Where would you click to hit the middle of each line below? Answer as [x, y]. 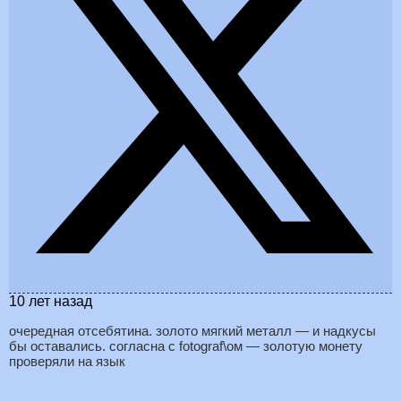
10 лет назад [51, 302]
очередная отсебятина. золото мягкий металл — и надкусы [192, 331]
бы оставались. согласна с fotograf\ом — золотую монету [186, 346]
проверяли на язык [67, 362]
